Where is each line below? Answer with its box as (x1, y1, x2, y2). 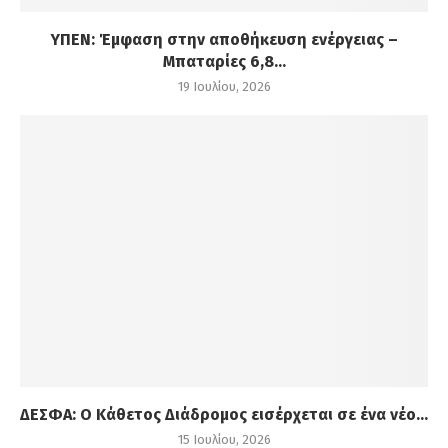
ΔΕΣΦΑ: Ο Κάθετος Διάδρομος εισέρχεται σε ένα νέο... (20, 405, 428, 425)
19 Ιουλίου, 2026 (177, 79, 271, 95)
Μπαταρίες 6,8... (162, 52, 286, 72)
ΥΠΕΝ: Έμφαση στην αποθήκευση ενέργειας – (50, 30, 398, 50)
